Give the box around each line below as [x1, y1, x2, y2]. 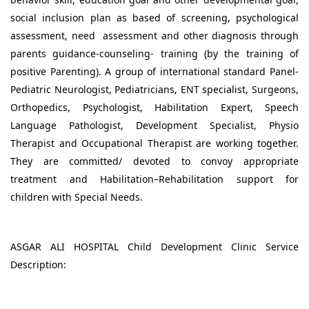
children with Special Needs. [10, 190, 143, 203]
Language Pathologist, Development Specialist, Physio [10, 118, 299, 132]
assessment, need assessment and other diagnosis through [10, 28, 299, 42]
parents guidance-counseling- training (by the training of [10, 46, 299, 60]
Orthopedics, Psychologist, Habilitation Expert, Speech [10, 100, 299, 114]
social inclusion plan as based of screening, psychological [10, 10, 299, 24]
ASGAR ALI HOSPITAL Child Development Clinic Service [10, 239, 299, 253]
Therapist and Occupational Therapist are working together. [10, 136, 299, 150]
